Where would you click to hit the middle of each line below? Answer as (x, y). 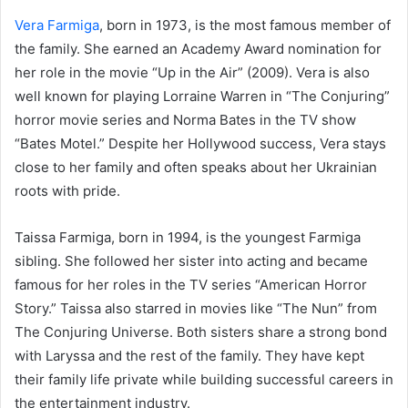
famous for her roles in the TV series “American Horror (191, 284)
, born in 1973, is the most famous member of (245, 25)
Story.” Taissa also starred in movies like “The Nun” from (196, 308)
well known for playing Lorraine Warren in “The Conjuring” (202, 96)
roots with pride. (67, 190)
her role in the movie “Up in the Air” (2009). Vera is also (192, 72)
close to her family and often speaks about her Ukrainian (196, 167)
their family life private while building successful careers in (204, 379)
